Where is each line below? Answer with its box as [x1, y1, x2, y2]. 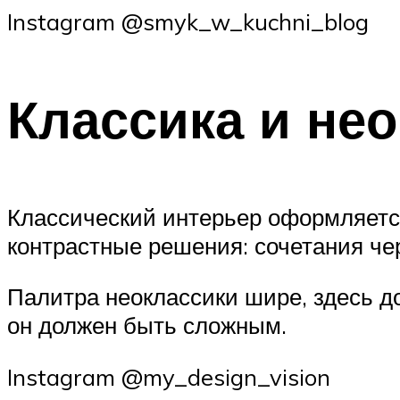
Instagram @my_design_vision [7, 362, 330, 391]
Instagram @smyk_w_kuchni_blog [7, 6, 369, 36]
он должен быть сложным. [7, 311, 287, 340]
